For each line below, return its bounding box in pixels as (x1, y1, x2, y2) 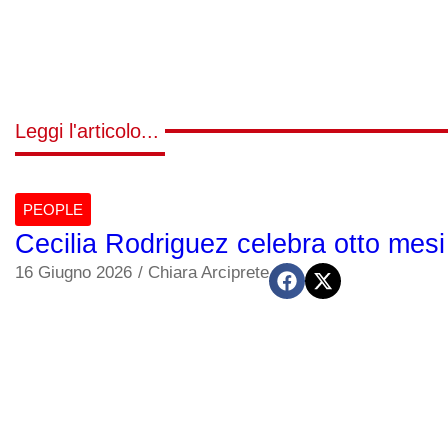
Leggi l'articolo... (15, 119, 159, 142)
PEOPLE (23, 200, 83, 218)
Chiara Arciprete (148, 262, 269, 282)
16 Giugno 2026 (15, 262, 132, 282)
